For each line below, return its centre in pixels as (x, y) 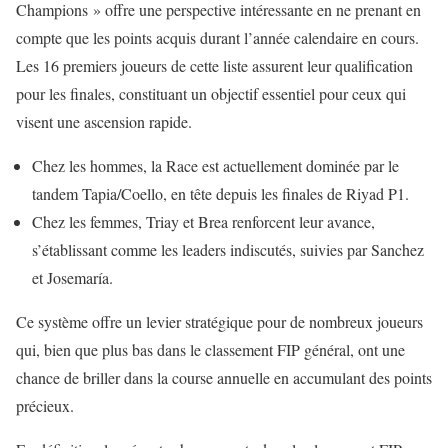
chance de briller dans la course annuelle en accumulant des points (224, 378)
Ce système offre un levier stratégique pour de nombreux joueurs (219, 322)
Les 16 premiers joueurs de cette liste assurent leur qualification (214, 66)
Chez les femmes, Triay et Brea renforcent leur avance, (203, 222)
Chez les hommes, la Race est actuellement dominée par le (215, 166)
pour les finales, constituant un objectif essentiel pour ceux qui (211, 94)
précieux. (45, 406)
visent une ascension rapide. (104, 122)
